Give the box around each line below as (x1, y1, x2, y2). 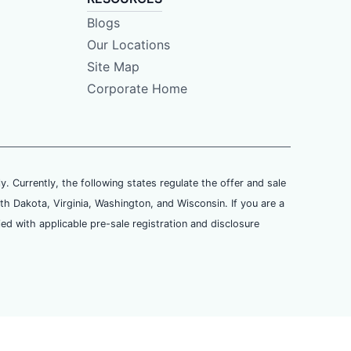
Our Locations (86, 37, 170, 53)
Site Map (86, 59, 139, 75)
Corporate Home (86, 81, 187, 97)
